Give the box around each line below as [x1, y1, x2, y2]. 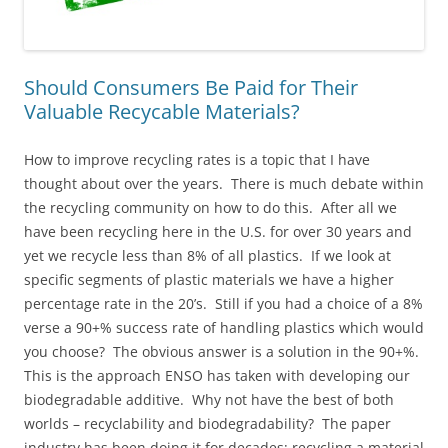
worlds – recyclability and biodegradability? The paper [24, 414, 391, 433]
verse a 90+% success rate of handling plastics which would [24, 318, 424, 337]
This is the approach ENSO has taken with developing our [24, 366, 410, 385]
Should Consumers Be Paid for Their [24, 74, 358, 101]
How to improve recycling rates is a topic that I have [24, 150, 370, 169]
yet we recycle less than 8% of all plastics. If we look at [24, 246, 391, 265]
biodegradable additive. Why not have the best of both [24, 390, 394, 409]
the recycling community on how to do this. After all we [24, 198, 397, 217]
